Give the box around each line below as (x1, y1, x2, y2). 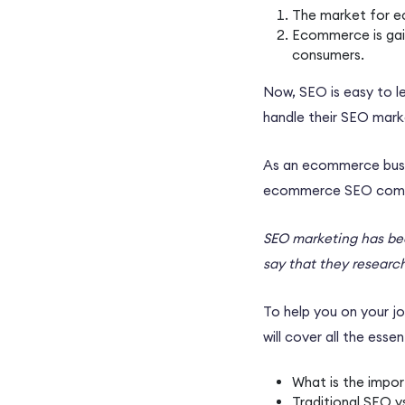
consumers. (292, 46, 364, 64)
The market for (292, 6, 393, 24)
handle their (263, 108, 341, 127)
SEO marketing (263, 230, 357, 248)
